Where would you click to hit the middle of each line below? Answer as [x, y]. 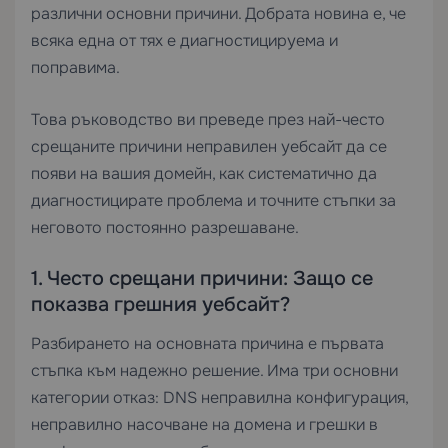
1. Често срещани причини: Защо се [202, 278]
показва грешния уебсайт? [160, 304]
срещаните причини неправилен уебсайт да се [209, 146]
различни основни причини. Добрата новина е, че [218, 13]
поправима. [75, 67]
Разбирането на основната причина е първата [207, 343]
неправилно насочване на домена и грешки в [204, 424]
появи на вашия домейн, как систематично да [204, 173]
